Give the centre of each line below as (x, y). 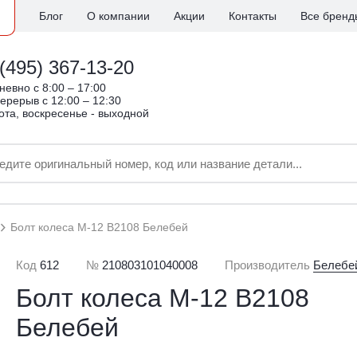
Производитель (268, 265)
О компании (118, 16)
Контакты (253, 16)
